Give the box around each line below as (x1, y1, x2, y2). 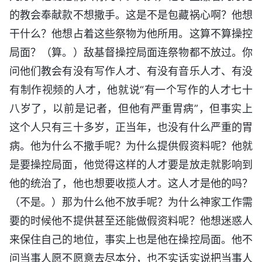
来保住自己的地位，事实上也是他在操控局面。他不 (9, 233, 253, 246)
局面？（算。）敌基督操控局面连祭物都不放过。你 (9, 46, 253, 59)
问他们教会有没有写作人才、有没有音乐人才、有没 (9, 65, 253, 78)
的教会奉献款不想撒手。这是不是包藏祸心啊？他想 (9, 9, 253, 22)
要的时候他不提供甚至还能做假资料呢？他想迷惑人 (9, 215, 253, 227)
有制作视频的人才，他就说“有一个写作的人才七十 (9, 84, 253, 96)
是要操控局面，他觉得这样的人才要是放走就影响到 (9, 158, 253, 171)
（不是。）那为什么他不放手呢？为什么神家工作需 (9, 196, 253, 209)
